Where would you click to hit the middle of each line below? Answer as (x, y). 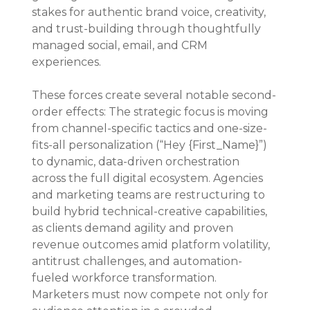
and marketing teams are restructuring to (150, 194)
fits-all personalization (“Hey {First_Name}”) (151, 145)
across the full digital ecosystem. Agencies (149, 178)
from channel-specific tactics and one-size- (150, 128)
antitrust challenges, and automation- (137, 261)
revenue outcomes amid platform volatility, (153, 244)
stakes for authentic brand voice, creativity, (151, 12)
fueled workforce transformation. (126, 277)
